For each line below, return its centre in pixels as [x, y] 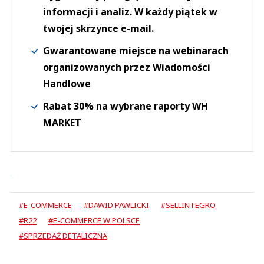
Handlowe [67, 83]
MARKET [62, 122]
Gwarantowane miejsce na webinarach [136, 50]
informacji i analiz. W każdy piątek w [130, 11]
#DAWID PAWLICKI [116, 205]
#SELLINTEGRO [188, 205]
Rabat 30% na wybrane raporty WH [126, 106]
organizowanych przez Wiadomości [127, 67]
